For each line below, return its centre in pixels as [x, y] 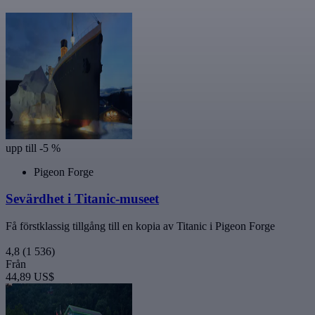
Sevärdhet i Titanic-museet [82, 199]
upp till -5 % [33, 148]
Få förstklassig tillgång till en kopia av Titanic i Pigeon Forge [140, 226]
